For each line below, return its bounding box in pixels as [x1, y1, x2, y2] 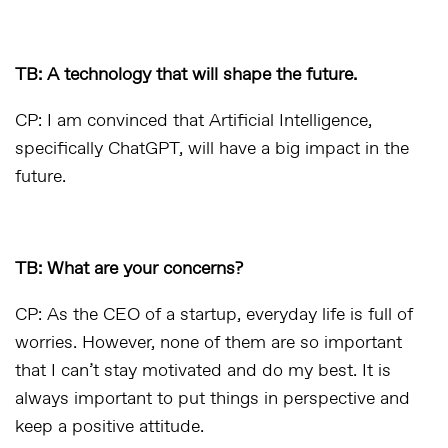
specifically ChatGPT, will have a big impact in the [15, 137, 409, 161]
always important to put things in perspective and [15, 387, 410, 411]
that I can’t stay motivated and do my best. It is [15, 359, 391, 383]
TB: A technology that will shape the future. [15, 63, 357, 87]
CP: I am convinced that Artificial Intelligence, [15, 109, 372, 133]
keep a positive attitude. [15, 415, 204, 439]
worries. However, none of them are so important [15, 331, 402, 355]
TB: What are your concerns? [15, 257, 243, 281]
